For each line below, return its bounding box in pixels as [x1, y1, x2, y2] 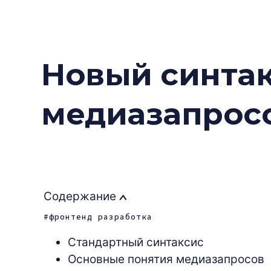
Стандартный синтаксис [68, 235, 204, 249]
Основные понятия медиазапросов [68, 252, 264, 266]
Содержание [44, 189, 119, 203]
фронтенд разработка [49, 211, 152, 222]
